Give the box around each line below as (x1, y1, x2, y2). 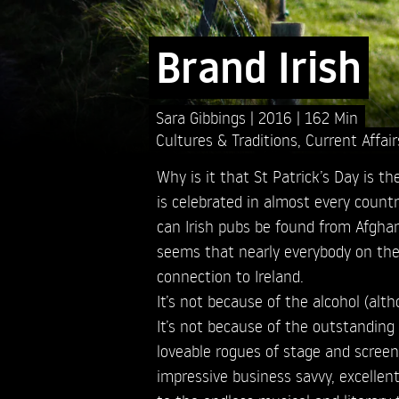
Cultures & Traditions (155, 128, 297, 150)
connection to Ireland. (156, 265, 304, 286)
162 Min (304, 106, 358, 127)
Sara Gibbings (155, 106, 250, 127)
